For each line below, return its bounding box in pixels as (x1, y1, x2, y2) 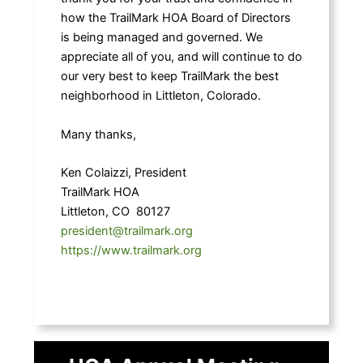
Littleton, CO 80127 (60, 204, 170, 219)
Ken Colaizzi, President (60, 165, 186, 180)
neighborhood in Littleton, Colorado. (60, 88, 261, 104)
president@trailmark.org (60, 224, 193, 238)
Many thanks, (60, 126, 136, 142)
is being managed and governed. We (60, 30, 263, 45)
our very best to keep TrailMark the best (60, 69, 279, 84)
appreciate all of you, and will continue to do (60, 49, 302, 65)
